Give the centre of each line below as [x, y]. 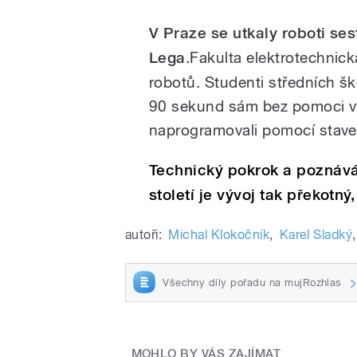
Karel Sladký [316, 234]
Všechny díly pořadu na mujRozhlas [252, 282]
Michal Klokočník [219, 234]
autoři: [144, 234]
